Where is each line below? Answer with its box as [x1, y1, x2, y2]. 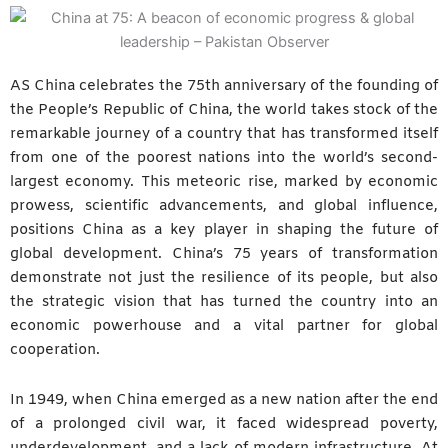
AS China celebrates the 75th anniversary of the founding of [10, 76, 438, 97]
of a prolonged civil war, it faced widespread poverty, [10, 413, 438, 434]
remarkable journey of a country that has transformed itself [10, 124, 438, 145]
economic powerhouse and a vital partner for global [10, 316, 438, 337]
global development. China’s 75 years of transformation [10, 244, 438, 265]
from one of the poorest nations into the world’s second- [10, 148, 438, 169]
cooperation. [10, 340, 100, 361]
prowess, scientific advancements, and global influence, [10, 196, 438, 217]
